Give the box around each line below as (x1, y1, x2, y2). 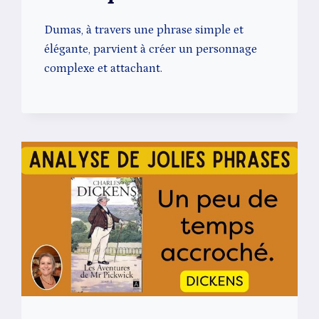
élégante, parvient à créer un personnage (44, 41, 258, 56)
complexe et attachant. (44, 61, 163, 75)
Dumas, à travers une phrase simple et (44, 22, 244, 37)
